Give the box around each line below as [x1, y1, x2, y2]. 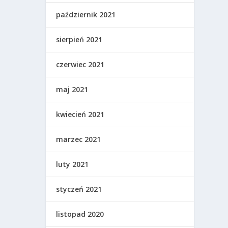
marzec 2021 [56, 134, 101, 145]
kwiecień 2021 [56, 109, 105, 120]
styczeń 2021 [56, 184, 102, 194]
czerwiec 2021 [56, 60, 105, 70]
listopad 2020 [56, 209, 104, 219]
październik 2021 [56, 10, 116, 20]
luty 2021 [56, 159, 89, 169]
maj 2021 [56, 84, 89, 95]
